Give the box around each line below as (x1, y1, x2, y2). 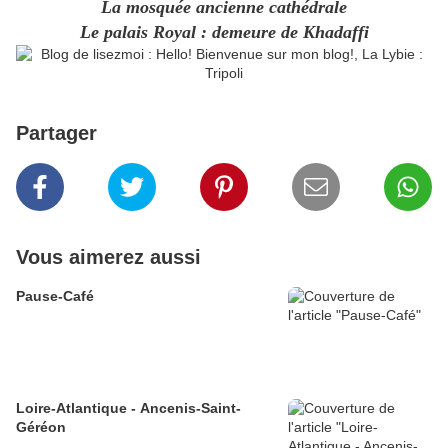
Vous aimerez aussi (16, 246, 201, 269)
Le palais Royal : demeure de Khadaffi (79, 22, 369, 43)
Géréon (16, 419, 66, 436)
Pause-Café (16, 288, 94, 305)
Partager (16, 122, 97, 145)
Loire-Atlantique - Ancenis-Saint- (16, 400, 241, 417)
